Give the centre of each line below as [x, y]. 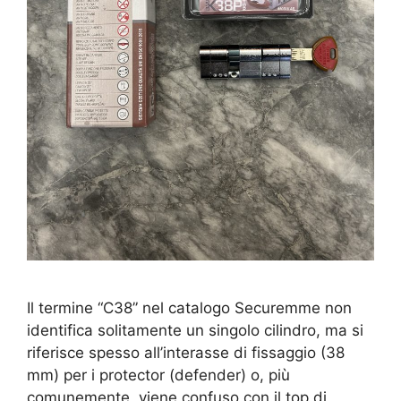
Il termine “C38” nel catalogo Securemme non [189, 308]
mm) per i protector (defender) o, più [158, 375]
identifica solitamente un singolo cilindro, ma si [195, 331]
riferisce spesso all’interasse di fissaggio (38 [186, 353]
